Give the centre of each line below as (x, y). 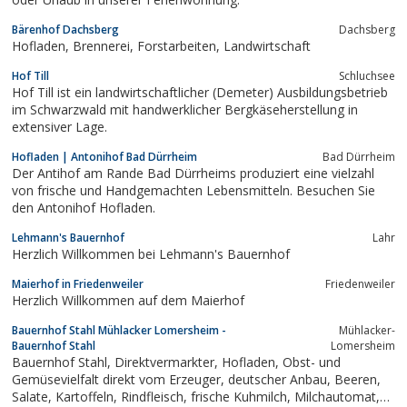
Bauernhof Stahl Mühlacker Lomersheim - (119, 330)
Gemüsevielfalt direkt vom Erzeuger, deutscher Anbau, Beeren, (120, 379)
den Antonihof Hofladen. (84, 207)
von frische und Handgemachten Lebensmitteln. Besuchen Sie (194, 190)
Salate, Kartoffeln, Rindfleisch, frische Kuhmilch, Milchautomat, (34, 396)
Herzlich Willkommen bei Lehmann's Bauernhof (151, 253)
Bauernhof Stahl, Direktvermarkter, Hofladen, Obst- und (63, 362)
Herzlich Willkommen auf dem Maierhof (128, 300)
